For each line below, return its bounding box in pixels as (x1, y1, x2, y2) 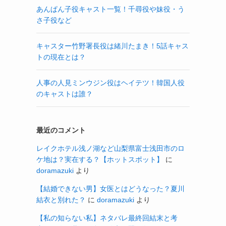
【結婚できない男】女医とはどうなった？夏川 (36, 185, 185, 193)
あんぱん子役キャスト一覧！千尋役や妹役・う (36, 5, 185, 13)
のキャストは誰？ (36, 90, 93, 98)
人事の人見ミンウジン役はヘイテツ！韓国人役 (36, 79, 185, 87)
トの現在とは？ (36, 53, 86, 61)
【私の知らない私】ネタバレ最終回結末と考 (36, 214, 178, 222)
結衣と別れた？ (36, 196, 86, 204)
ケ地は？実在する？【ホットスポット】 (36, 155, 163, 163)
